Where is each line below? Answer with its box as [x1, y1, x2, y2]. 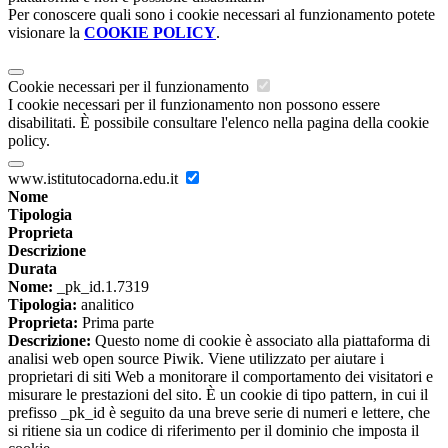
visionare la [8, 24, 84, 42]
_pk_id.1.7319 [53, 278, 149, 296]
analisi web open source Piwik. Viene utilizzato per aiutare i [8, 350, 384, 368]
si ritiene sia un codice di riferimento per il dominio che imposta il [8, 422, 419, 440]
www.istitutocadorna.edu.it [8, 170, 182, 188]
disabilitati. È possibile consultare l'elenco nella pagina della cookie [8, 114, 429, 132]
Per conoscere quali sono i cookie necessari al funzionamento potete [8, 6, 435, 24]
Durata [8, 260, 57, 278]
